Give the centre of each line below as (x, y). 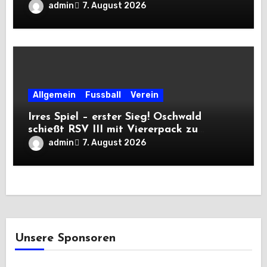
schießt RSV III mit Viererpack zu (113, 129)
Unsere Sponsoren (65, 239)
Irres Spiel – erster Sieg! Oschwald (115, 117)
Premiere (51, 142)
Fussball (103, 95)
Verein (145, 95)
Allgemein (55, 95)
